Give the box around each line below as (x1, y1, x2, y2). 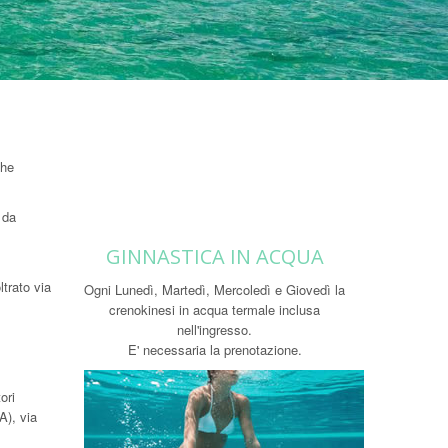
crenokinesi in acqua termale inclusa (109, 300, 321, 319)
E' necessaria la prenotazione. (127, 340, 302, 359)
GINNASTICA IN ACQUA (105, 243, 324, 270)
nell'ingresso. (177, 320, 253, 339)
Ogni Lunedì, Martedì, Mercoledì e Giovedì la (84, 280, 346, 299)
